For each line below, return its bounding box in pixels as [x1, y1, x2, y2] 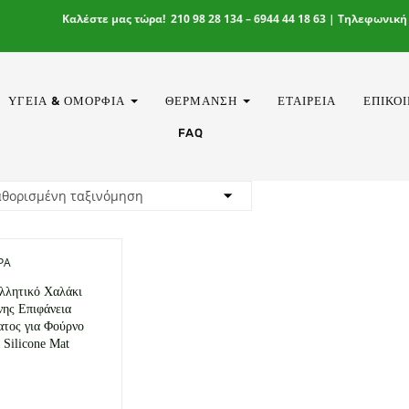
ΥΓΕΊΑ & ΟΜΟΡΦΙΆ [8, 93, 129, 108]
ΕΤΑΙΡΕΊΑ [278, 93, 336, 108]
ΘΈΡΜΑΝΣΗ [165, 93, 241, 108]
